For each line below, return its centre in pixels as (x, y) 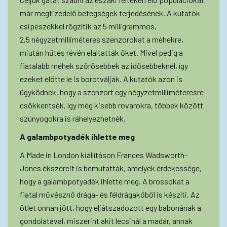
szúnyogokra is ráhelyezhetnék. (73, 118)
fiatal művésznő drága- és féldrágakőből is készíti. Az (110, 194)
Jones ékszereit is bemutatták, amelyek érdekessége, (111, 168)
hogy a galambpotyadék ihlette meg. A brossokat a (105, 181)
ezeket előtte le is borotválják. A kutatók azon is (101, 79)
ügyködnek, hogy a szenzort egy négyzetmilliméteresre (112, 92)
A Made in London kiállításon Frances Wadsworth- (104, 155)
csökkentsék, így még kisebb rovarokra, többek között (111, 105)
